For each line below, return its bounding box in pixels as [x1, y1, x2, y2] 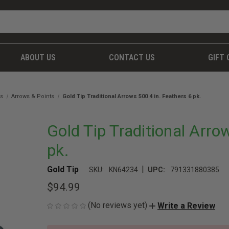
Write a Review [157, 200, 215, 211]
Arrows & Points [11, 93, 55, 100]
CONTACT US [108, 53, 155, 62]
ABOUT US [20, 53, 56, 62]
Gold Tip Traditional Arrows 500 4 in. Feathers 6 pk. [62, 93, 201, 100]
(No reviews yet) [88, 200, 147, 210]
